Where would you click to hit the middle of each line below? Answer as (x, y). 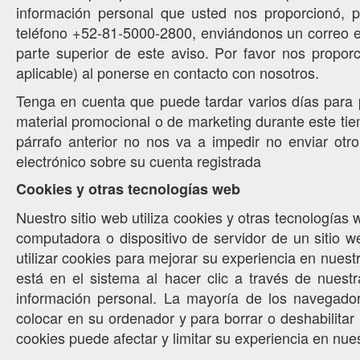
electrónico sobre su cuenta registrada (139, 161)
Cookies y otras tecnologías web (128, 189)
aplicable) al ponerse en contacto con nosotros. (168, 72)
